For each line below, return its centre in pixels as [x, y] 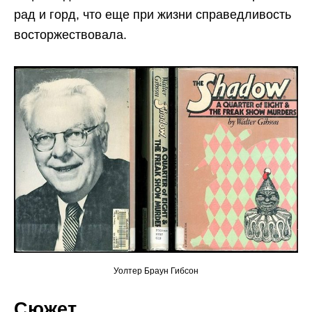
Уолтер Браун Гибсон [156, 271]
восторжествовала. [70, 35]
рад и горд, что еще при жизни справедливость [153, 15]
